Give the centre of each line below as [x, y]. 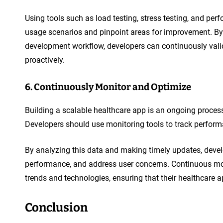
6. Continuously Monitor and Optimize [108, 87]
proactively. [45, 60]
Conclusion [56, 207]
